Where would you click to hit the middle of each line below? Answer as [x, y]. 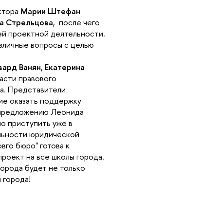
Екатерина [65, 67]
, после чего [77, 22]
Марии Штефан [51, 11]
